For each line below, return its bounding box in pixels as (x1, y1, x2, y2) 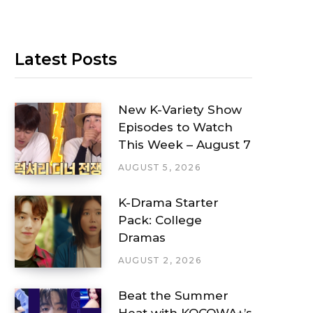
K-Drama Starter (118, 196, 219, 210)
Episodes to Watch (118, 120, 233, 135)
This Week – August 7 (118, 138, 251, 152)
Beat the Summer (118, 288, 228, 303)
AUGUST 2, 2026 (118, 255, 201, 266)
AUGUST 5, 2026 (118, 162, 201, 173)
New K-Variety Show (118, 103, 242, 117)
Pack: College (118, 213, 202, 228)
